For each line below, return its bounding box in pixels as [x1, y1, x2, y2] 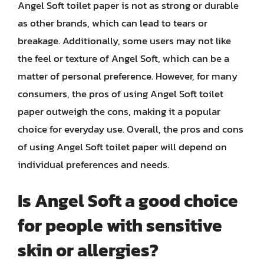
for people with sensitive [18, 212, 222, 239]
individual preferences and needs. [18, 157, 169, 172]
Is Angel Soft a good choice [18, 187, 238, 214]
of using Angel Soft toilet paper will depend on [18, 139, 227, 154]
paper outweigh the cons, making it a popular [18, 104, 220, 119]
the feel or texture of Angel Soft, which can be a [18, 51, 229, 66]
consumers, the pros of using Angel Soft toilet [18, 86, 223, 101]
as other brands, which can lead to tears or [18, 15, 207, 31]
